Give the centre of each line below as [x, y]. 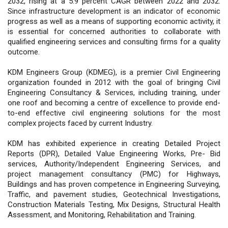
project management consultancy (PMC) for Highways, [114, 174]
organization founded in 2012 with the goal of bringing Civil [114, 82]
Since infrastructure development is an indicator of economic [114, 11]
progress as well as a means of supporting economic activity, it [114, 21]
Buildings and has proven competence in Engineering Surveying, [114, 184]
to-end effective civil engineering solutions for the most [114, 113]
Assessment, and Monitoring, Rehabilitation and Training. [102, 215]
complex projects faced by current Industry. [80, 123]
